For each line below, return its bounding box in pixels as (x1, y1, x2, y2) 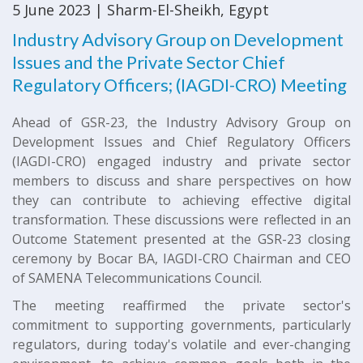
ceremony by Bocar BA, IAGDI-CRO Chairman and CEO (12, 249, 351, 267)
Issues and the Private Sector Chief (12, 50, 285, 73)
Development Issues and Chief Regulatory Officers (12, 132, 351, 151)
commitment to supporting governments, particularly (12, 315, 351, 334)
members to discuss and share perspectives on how (12, 171, 351, 190)
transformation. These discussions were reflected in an (12, 210, 351, 228)
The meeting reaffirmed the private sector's (12, 296, 351, 314)
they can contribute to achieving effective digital (12, 190, 351, 209)
